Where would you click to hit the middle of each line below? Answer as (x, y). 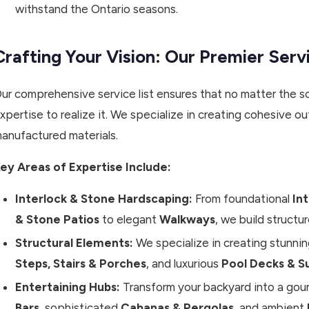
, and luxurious (184, 264)
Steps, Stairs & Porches (81, 264)
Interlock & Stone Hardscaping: (104, 199)
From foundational (242, 199)
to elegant (129, 220)
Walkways (187, 220)
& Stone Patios (57, 220)
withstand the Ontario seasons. (97, 9)
